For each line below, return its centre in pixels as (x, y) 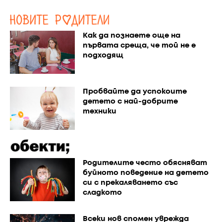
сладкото (102, 193)
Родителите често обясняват (145, 163)
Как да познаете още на (131, 35)
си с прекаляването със (130, 183)
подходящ (103, 55)
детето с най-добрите (130, 101)
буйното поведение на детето (145, 173)
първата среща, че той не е (139, 45)
